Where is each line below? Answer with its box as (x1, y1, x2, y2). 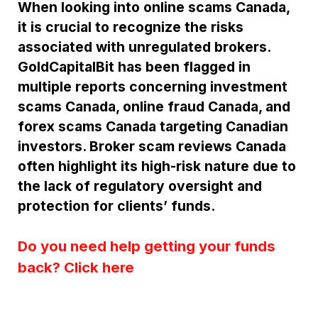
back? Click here (18, 258, 134, 276)
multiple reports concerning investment (18, 77, 287, 95)
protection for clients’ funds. (18, 197, 215, 214)
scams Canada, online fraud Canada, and (18, 97, 290, 115)
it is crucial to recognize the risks (18, 18, 243, 35)
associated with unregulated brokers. (18, 38, 270, 55)
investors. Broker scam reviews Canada (18, 137, 286, 155)
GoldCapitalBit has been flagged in (18, 57, 251, 75)
